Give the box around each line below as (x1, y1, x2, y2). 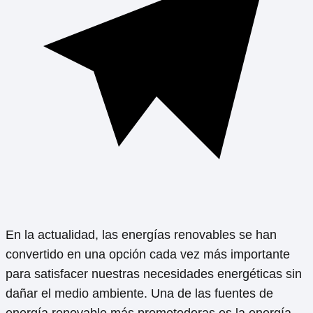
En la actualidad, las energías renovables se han (6, 227, 277, 242)
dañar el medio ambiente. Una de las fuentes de (6, 286, 273, 300)
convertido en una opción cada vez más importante (6, 247, 290, 261)
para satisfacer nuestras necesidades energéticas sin (6, 266, 302, 281)
